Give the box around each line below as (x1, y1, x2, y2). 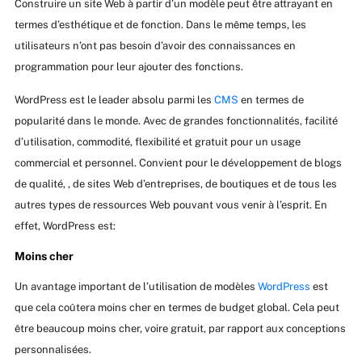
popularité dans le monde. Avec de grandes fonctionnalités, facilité (14, 115, 338, 128)
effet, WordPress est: (14, 220, 116, 233)
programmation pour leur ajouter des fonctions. (14, 61, 243, 74)
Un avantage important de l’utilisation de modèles (14, 280, 258, 293)
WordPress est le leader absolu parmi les (14, 94, 214, 107)
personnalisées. (14, 343, 91, 356)
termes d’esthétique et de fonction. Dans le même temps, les (14, 19, 306, 32)
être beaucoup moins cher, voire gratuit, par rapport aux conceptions (14, 322, 346, 335)
